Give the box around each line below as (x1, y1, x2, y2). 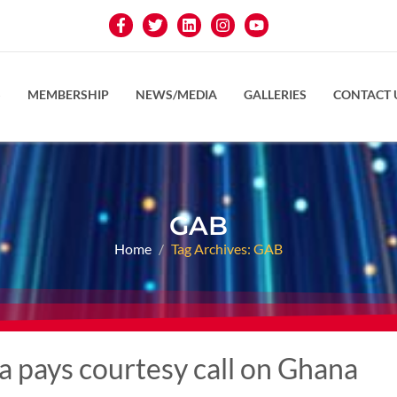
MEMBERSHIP (27, 86, 110, 102)
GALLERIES (244, 86, 307, 102)
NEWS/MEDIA (136, 86, 218, 102)
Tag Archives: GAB (171, 239, 283, 257)
